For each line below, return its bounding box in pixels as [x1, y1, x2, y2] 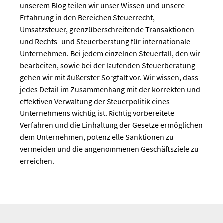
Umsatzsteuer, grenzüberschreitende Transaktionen [20, 24, 194, 35]
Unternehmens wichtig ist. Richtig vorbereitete [20, 108, 174, 118]
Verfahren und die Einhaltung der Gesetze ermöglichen [20, 120, 203, 130]
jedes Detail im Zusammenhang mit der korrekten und [20, 84, 200, 95]
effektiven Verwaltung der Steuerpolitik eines [20, 96, 170, 107]
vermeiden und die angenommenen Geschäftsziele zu [20, 144, 199, 154]
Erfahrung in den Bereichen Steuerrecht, [20, 12, 155, 23]
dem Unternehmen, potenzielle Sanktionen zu [20, 132, 174, 142]
